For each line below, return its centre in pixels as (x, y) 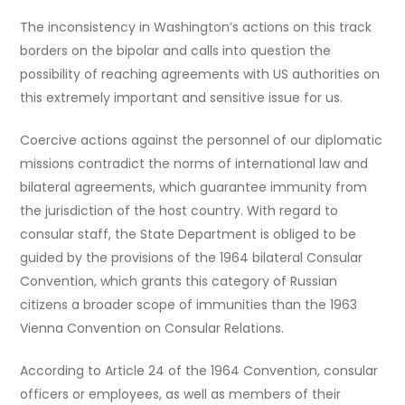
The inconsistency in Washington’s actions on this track (196, 28)
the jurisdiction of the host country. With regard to (179, 211)
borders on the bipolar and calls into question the (176, 51)
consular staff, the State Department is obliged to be (188, 235)
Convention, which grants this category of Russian (179, 282)
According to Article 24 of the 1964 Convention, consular (199, 371)
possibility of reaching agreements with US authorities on (200, 75)
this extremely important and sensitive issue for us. (182, 98)
